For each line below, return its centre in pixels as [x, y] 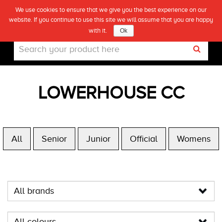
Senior [54, 139]
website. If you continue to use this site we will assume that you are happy [111, 20]
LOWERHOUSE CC [111, 93]
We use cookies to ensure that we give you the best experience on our [111, 10]
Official [144, 139]
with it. [98, 30]
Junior [98, 139]
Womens [194, 139]
